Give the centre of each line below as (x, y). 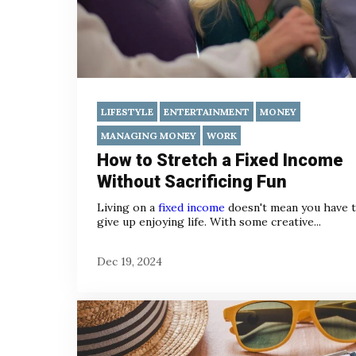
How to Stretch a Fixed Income (220, 161)
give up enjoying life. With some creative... (209, 222)
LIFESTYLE (127, 112)
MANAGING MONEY (149, 136)
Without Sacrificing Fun (192, 182)
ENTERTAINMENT (207, 112)
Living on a (128, 208)
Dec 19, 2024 (130, 261)
